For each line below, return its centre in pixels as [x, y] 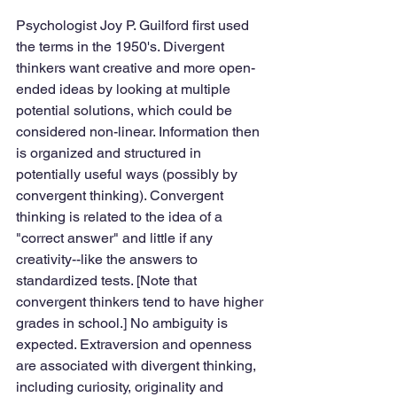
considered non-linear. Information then [140, 132]
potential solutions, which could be [126, 110]
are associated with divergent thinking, [138, 366]
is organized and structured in [110, 153]
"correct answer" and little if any [116, 238]
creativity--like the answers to [109, 259]
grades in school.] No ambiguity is [124, 323]
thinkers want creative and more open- [136, 68]
